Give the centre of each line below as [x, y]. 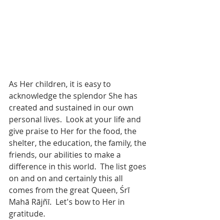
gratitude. [28, 213]
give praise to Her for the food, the [74, 131]
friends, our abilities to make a [66, 154]
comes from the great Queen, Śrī [70, 190]
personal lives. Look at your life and [76, 119]
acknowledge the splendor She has [74, 96]
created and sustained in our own [72, 107]
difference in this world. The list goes [79, 166]
